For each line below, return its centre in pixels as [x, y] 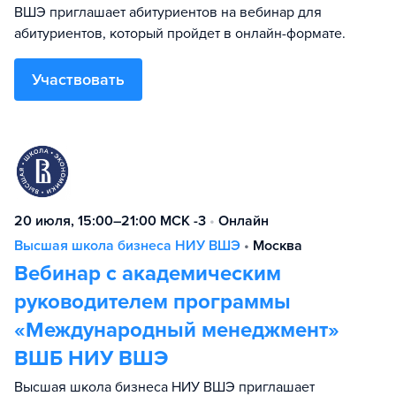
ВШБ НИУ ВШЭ [91, 358]
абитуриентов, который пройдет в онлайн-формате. [180, 34]
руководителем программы [152, 302]
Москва [278, 246]
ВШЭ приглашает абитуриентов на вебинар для [168, 12]
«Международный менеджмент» [177, 330]
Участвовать [78, 80]
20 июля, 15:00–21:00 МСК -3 [110, 221]
